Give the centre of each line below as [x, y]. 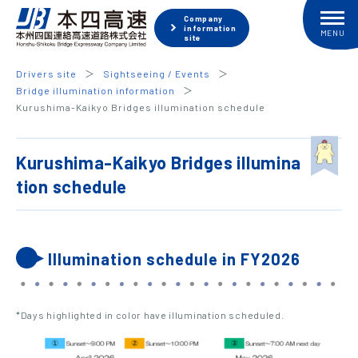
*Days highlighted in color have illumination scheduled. [150, 315]
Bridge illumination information [95, 90]
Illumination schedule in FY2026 [174, 259]
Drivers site [46, 74]
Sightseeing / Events [157, 74]
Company [204, 18]
